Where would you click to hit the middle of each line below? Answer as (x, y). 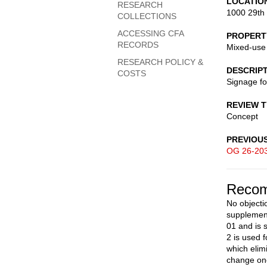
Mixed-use (246, 47)
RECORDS (138, 45)
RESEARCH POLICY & (160, 62)
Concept (242, 116)
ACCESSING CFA (150, 33)
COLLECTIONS (147, 16)
